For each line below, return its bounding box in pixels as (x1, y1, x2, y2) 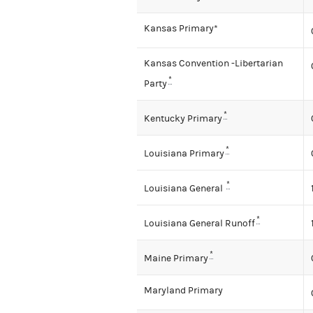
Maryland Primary (144, 285, 223, 297)
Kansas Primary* (144, 23, 218, 35)
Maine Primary (144, 252, 208, 264)
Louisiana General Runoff (144, 217, 255, 229)
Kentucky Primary (144, 112, 222, 124)
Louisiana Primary (144, 147, 224, 159)
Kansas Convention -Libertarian (144, 58, 283, 70)
